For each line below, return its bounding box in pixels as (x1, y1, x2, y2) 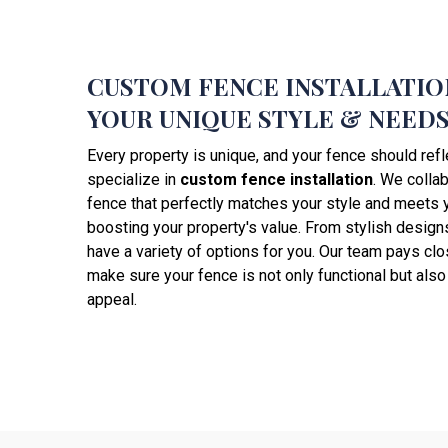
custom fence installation (180, 169, 373, 189)
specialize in (87, 169, 180, 189)
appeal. (87, 289, 137, 309)
